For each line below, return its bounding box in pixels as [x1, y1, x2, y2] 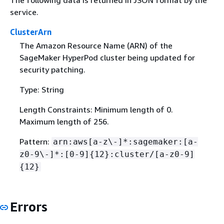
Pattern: [19, 136, 51, 146]
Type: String [19, 84, 64, 94]
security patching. [19, 64, 85, 74]
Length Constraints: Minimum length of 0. [19, 104, 173, 114]
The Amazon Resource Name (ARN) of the [19, 40, 172, 50]
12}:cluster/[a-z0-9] [94, 149, 194, 159]
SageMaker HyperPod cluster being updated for [19, 52, 195, 62]
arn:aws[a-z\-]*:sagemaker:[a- [52, 136, 198, 146]
